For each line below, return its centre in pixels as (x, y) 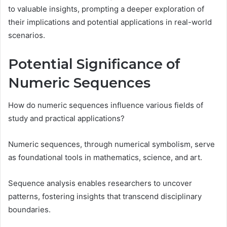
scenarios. (27, 35)
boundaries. (29, 210)
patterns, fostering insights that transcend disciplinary (105, 197)
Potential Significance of (94, 64)
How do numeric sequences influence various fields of (106, 105)
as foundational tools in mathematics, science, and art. (105, 158)
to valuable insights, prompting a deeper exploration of (106, 9)
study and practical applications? (66, 119)
